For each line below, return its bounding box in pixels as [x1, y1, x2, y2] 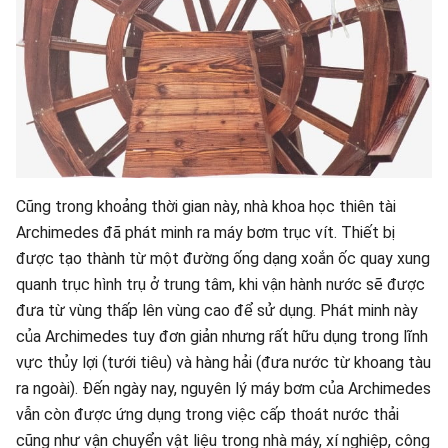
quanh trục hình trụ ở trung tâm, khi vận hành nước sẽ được [16, 275, 425, 294]
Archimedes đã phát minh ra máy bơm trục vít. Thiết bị [16, 223, 395, 242]
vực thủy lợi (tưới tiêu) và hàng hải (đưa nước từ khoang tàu [16, 353, 431, 372]
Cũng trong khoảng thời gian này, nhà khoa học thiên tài [16, 197, 396, 216]
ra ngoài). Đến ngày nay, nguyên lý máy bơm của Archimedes [16, 379, 431, 398]
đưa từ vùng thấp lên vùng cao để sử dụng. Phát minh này [16, 301, 418, 320]
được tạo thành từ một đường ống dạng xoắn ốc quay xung [16, 249, 430, 268]
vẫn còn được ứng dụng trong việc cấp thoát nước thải [16, 405, 399, 424]
